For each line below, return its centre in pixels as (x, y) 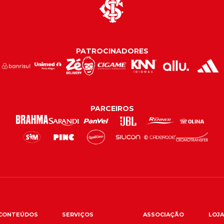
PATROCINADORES (112, 51)
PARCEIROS (112, 109)
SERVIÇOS (77, 215)
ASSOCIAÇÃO (164, 215)
